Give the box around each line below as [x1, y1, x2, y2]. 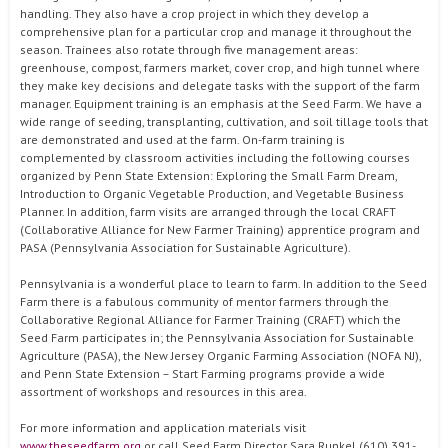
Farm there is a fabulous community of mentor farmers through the [20, 294, 389, 309]
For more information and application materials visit [20, 420, 306, 435]
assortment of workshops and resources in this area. [20, 384, 307, 399]
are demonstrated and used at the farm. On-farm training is [20, 132, 345, 147]
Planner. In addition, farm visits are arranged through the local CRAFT [20, 204, 396, 219]
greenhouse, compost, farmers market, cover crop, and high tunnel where [20, 60, 420, 75]
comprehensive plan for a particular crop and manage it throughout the [20, 24, 412, 39]
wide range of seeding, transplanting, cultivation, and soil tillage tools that [20, 114, 428, 129]
